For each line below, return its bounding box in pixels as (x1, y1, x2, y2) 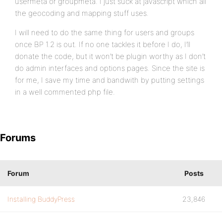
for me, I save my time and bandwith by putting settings (15, 75, 204, 85)
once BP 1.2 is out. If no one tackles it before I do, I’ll (15, 40, 190, 49)
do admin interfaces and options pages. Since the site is (15, 63, 205, 73)
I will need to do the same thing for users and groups (15, 28, 194, 37)
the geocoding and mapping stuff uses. (15, 8, 149, 18)
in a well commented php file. (15, 87, 115, 97)
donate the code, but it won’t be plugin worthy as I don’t (15, 52, 206, 61)
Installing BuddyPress (7, 195, 75, 203)
